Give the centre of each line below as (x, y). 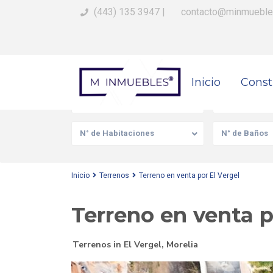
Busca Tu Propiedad (124, 68)
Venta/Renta (104, 101)
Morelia (182, 245)
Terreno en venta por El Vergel (189, 175)
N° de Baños (244, 133)
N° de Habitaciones (117, 133)
